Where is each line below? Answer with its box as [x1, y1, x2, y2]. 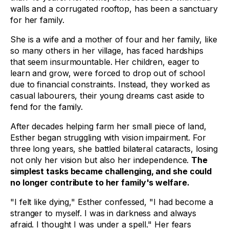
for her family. [10, 15, 67, 25]
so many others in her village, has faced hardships [10, 45, 203, 56]
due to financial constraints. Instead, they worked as [10, 79, 210, 89]
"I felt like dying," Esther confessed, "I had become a [10, 197, 213, 207]
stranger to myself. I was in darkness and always [10, 208, 197, 218]
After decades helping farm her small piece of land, [10, 121, 207, 131]
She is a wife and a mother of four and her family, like [10, 34, 217, 44]
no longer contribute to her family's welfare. [10, 177, 190, 188]
